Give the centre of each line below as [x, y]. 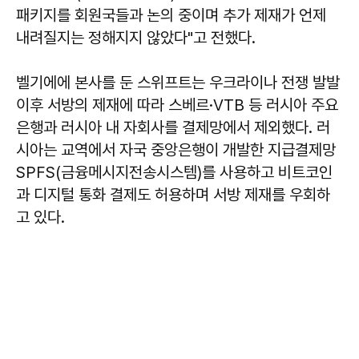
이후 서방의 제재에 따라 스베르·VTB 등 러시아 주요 [177, 105]
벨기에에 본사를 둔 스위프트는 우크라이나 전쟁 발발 [178, 82]
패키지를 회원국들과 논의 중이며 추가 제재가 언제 [171, 15]
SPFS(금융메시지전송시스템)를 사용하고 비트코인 [174, 172]
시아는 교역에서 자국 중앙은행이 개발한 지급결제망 [176, 149]
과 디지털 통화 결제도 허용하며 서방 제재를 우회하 [173, 194]
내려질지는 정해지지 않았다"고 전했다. [136, 37]
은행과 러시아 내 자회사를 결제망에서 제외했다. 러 [173, 127]
